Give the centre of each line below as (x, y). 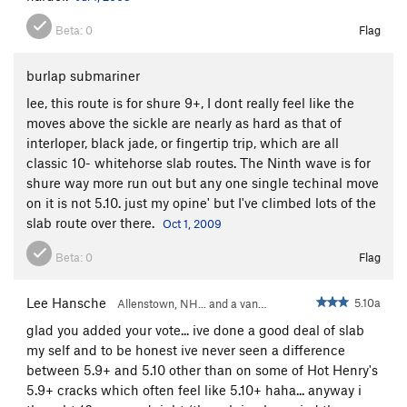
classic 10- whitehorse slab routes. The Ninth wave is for (199, 162)
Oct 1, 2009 (192, 223)
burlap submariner (83, 75)
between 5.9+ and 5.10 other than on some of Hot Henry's (202, 369)
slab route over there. (92, 222)
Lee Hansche (66, 302)
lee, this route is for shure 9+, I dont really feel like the (190, 102)
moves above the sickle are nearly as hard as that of (184, 122)
